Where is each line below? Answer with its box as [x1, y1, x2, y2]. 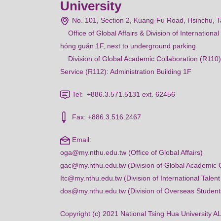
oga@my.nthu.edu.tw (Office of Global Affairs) [60, 148, 203, 156]
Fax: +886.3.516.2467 [70, 112, 141, 121]
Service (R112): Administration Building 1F [60, 67, 193, 75]
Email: [70, 136, 91, 144]
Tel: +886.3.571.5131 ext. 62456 [70, 90, 186, 98]
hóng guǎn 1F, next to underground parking [60, 41, 196, 50]
